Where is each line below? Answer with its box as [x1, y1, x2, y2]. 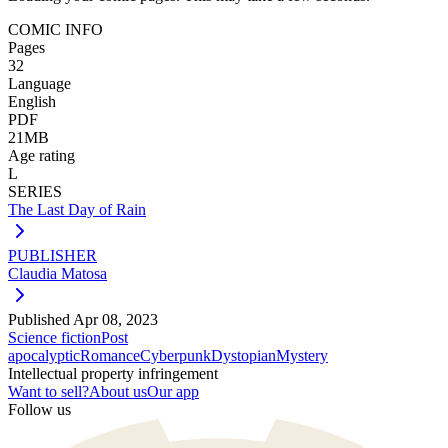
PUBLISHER [8, 246, 97, 264]
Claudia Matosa [8, 264, 107, 282]
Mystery [276, 346, 328, 364]
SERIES [8, 182, 62, 200]
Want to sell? [8, 382, 89, 400]
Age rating [8, 146, 75, 164]
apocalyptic [8, 346, 80, 364]
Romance [80, 346, 140, 364]
